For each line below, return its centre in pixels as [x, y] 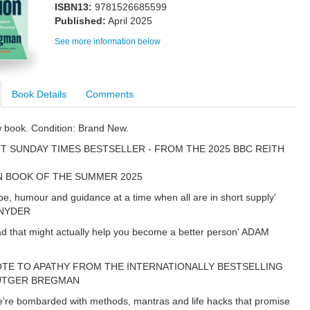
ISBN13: [73, 7]
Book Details [39, 94]
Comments [110, 94]
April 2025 [130, 21]
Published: [80, 21]
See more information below [108, 42]
